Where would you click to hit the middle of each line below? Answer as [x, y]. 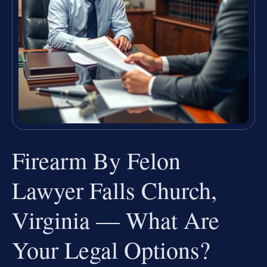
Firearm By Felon [96, 160]
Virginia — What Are [116, 219]
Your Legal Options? [111, 249]
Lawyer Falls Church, [114, 190]
